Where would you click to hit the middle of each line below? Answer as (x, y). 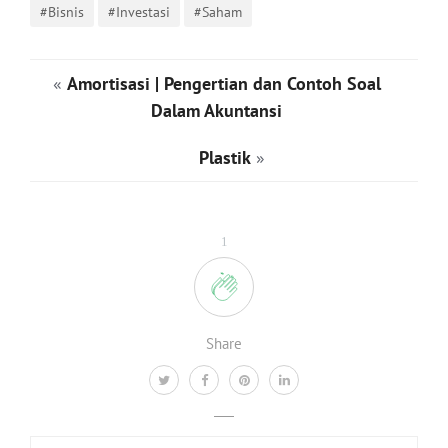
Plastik (224, 157)
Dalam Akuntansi (216, 110)
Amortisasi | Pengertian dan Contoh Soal (223, 83)
